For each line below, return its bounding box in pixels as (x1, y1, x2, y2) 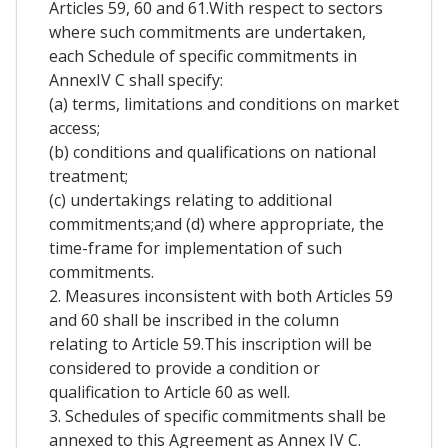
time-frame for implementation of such (49, 236, 342, 259)
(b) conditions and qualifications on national (49, 140, 376, 163)
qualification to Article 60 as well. (49, 380, 290, 403)
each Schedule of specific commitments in (49, 44, 357, 67)
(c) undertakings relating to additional (49, 188, 332, 211)
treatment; (49, 164, 128, 187)
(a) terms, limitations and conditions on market (49, 92, 399, 115)
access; (49, 116, 100, 139)
